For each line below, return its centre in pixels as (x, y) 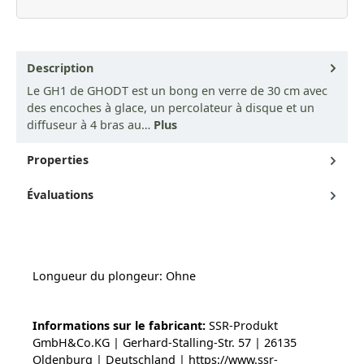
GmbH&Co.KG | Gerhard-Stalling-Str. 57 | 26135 (165, 342)
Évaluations (60, 194)
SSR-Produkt (242, 325)
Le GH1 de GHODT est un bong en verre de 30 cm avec (177, 90)
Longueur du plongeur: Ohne (114, 275)
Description (60, 67)
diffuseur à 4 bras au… (90, 124)
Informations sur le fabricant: (119, 325)
